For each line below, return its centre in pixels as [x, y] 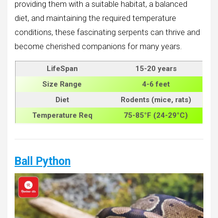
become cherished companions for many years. [98, 47]
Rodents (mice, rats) [156, 100]
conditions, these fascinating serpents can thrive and [107, 33]
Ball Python [43, 162]
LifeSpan [62, 69]
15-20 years [156, 69]
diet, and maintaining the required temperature [95, 18]
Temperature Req [62, 116]
